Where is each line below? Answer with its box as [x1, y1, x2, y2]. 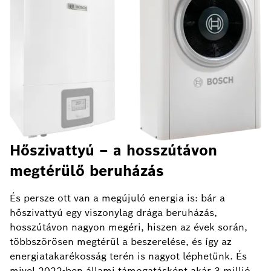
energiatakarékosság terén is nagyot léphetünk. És [10, 250, 247, 263]
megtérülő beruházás [10, 162, 164, 181]
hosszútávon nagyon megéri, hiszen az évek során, [10, 221, 247, 234]
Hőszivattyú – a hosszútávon [10, 141, 217, 160]
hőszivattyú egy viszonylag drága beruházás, [10, 206, 217, 220]
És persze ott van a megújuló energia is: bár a [10, 192, 225, 205]
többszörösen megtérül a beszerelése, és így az [10, 235, 232, 249]
